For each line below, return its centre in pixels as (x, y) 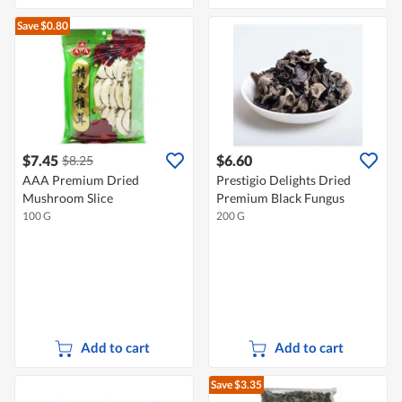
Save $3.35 (236, 385)
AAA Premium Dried (81, 180)
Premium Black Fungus (280, 198)
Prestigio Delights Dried (284, 180)
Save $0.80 (43, 26)
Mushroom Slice (68, 198)
